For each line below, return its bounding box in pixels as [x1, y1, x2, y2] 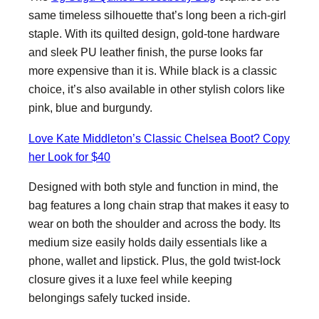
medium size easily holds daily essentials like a [28, 235, 267, 249]
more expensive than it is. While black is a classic [28, 64, 277, 78]
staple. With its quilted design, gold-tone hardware [28, 27, 280, 41]
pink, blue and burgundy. [28, 101, 152, 115]
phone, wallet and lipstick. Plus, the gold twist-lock [28, 253, 281, 267]
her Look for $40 [28, 150, 110, 163]
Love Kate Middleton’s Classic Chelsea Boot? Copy [28, 131, 290, 145]
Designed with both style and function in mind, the [28, 179, 278, 193]
